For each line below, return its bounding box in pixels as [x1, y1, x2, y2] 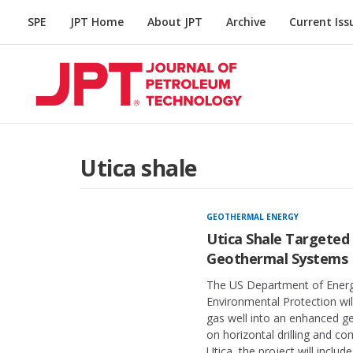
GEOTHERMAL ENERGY [206, 211, 299, 222]
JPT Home [70, 14, 124, 29]
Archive [226, 14, 266, 29]
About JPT [147, 14, 203, 29]
